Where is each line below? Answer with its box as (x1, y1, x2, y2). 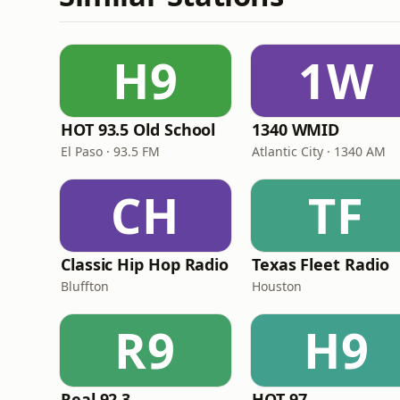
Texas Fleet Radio (252, 254, 389, 275)
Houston (252, 278, 302, 295)
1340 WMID (252, 119, 340, 140)
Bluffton (61, 278, 109, 295)
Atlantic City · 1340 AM (252, 143, 386, 160)
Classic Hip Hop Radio (61, 254, 229, 275)
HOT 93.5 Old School (61, 119, 216, 140)
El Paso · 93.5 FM (61, 143, 160, 160)
